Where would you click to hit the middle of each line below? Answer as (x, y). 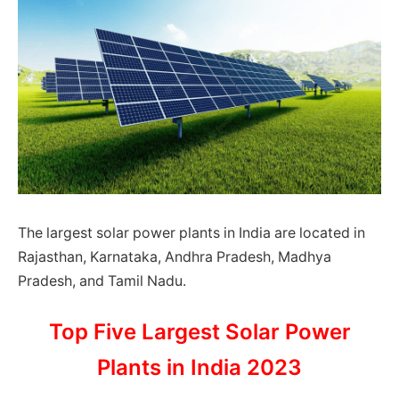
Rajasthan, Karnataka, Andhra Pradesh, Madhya (175, 256)
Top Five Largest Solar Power (199, 332)
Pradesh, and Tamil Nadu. (102, 281)
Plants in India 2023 (199, 368)
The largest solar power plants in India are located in (191, 232)
